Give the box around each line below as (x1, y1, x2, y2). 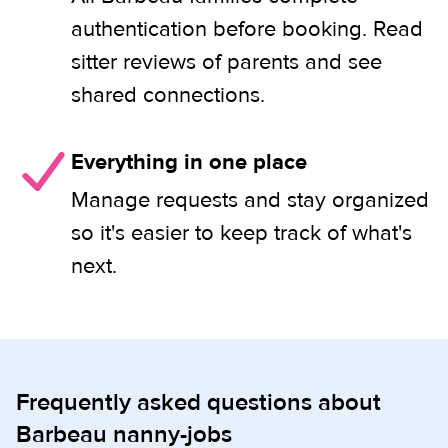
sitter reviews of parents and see (71, 48, 382, 76)
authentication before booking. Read (71, 15, 423, 43)
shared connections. (71, 81, 265, 109)
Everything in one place (71, 148, 307, 176)
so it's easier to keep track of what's (71, 219, 412, 247)
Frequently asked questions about (16, 387, 381, 418)
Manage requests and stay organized (71, 186, 429, 214)
